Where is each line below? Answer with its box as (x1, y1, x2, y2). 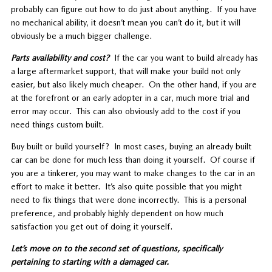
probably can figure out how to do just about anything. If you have (10, 4, 257, 14)
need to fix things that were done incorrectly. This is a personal (10, 194, 246, 205)
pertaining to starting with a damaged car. (10, 256, 169, 267)
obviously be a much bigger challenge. (10, 30, 152, 41)
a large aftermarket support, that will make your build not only (10, 66, 240, 76)
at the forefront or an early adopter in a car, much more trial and (10, 92, 250, 103)
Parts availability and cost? (10, 52, 109, 63)
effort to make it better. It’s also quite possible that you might (10, 181, 242, 191)
